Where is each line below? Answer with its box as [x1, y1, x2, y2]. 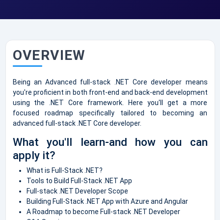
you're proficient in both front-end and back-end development [12, 88, 208, 96]
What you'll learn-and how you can [12, 135, 208, 149]
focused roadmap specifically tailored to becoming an [12, 109, 208, 117]
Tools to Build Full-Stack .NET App [26, 176, 132, 185]
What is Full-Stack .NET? [26, 166, 103, 174]
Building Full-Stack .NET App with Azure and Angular [26, 197, 188, 205]
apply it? [12, 148, 55, 162]
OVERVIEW [12, 47, 86, 63]
